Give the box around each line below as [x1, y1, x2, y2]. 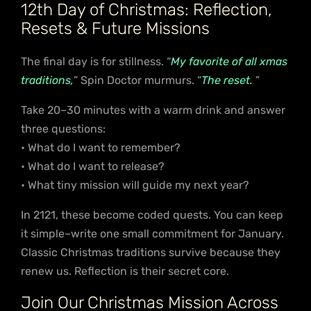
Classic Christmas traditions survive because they [21, 245, 280, 259]
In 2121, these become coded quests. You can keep [21, 208, 283, 221]
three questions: [21, 121, 106, 135]
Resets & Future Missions [21, 18, 210, 38]
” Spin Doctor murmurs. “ [74, 73, 201, 87]
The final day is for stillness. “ [21, 54, 171, 68]
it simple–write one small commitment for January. [21, 226, 284, 240]
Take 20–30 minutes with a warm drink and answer [21, 103, 285, 117]
